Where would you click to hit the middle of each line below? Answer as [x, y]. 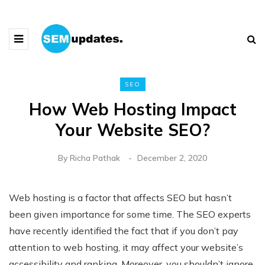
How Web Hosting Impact [132, 109]
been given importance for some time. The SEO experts [130, 214]
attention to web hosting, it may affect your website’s [126, 248]
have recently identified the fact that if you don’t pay [124, 231]
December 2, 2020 [172, 158]
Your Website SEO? [132, 130]
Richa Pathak [95, 158]
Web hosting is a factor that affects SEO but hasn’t [120, 198]
